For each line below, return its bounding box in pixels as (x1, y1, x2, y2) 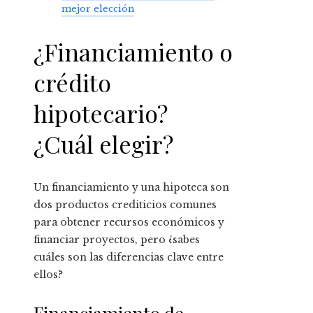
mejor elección (61, 3, 134, 14)
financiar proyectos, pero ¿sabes (34, 233, 200, 247)
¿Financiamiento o (34, 36, 233, 68)
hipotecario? (34, 97, 168, 130)
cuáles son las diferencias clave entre (34, 251, 224, 264)
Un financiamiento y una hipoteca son (34, 181, 229, 194)
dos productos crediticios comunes (34, 198, 217, 212)
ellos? (34, 268, 63, 282)
